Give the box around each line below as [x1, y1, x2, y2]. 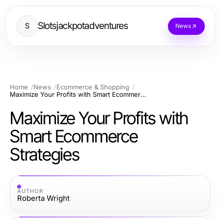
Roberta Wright [17, 193, 70, 203]
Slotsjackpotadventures [38, 20, 128, 31]
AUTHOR [17, 187, 43, 194]
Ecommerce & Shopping [56, 83, 129, 91]
